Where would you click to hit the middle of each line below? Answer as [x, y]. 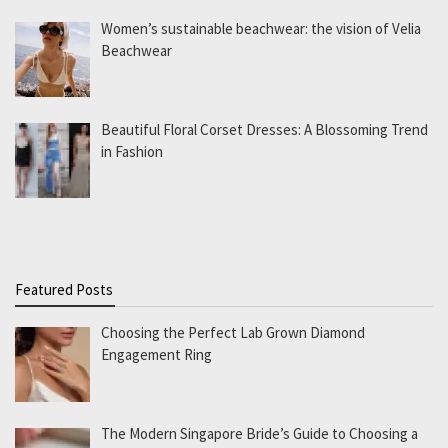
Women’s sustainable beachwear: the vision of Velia [261, 28]
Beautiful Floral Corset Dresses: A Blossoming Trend [265, 129]
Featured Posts [64, 290]
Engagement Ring [157, 355]
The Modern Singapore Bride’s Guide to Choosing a [260, 434]
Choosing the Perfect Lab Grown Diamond [233, 333]
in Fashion [132, 151]
